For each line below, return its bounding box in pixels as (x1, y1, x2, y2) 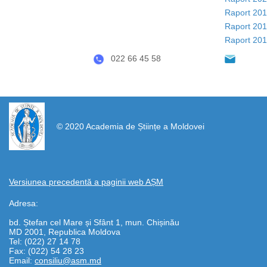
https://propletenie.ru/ (9, 97, 89, 107)
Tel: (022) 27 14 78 (9, 237, 80, 247)
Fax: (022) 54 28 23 (9, 246, 84, 256)
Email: (9, 256, 35, 266)
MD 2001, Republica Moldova (9, 227, 120, 237)
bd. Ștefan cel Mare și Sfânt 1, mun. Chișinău (9, 218, 179, 228)
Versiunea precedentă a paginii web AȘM (9, 177, 163, 187)
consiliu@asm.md (35, 256, 101, 266)
